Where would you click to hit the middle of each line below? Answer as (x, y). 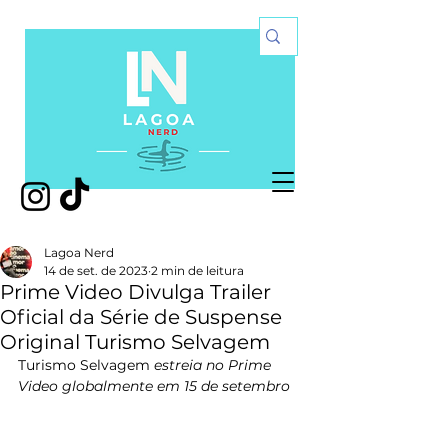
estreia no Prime (212, 365)
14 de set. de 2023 (96, 270)
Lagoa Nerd (79, 252)
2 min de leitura (197, 270)
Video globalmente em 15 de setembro (154, 386)
